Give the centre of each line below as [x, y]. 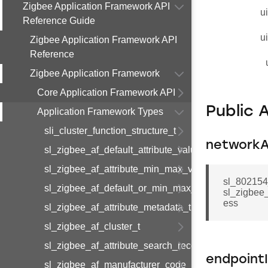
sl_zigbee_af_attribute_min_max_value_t [132, 169]
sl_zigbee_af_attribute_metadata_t [118, 207]
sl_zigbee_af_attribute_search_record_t [128, 246]
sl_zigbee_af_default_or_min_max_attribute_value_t [156, 188]
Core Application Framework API [106, 92]
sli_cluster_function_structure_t [110, 131]
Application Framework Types [100, 112]
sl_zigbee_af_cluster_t [92, 226]
